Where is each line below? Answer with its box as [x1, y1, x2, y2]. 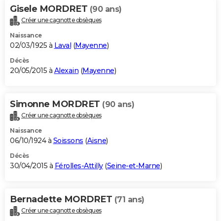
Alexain [54, 66, 78, 75]
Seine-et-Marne [107, 161, 160, 171]
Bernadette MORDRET [10, 194, 114, 205]
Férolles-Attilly [54, 161, 103, 171]
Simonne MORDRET [10, 99, 102, 110]
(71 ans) [114, 195, 145, 205]
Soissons [53, 136, 83, 146]
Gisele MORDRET [10, 3, 90, 15]
